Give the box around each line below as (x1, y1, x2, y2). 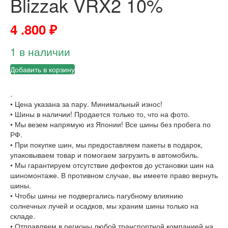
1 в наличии (10, 44, 70, 60)
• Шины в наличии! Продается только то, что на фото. (10, 109, 190, 120)
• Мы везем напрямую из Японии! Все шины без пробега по (10, 119, 211, 130)
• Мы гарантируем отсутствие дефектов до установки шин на (10, 160, 214, 170)
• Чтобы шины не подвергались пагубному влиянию (10, 190, 183, 201)
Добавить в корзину (10, 64, 75, 75)
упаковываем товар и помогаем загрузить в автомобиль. (10, 150, 199, 160)
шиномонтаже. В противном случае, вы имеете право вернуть (10, 170, 218, 181)
